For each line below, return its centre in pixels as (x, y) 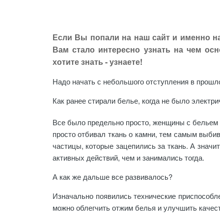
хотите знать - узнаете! (97, 62)
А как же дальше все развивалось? (112, 177)
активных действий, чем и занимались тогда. (128, 158)
